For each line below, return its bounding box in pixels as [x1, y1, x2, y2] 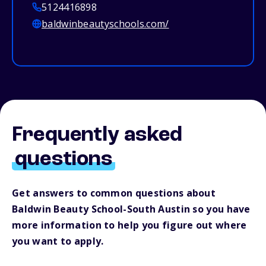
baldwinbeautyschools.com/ [42, 17, 169, 31]
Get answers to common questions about [12, 186, 216, 200]
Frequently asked [12, 125, 183, 147]
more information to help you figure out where [12, 218, 247, 232]
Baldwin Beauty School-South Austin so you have [12, 202, 251, 216]
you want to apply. [12, 235, 104, 248]
